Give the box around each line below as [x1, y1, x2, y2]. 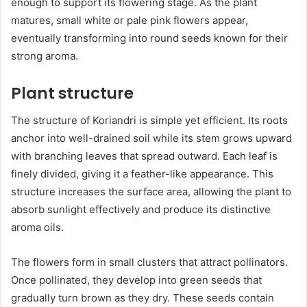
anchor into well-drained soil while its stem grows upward [11, 132, 292, 145]
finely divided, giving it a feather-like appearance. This [11, 167, 273, 181]
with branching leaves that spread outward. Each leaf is [11, 149, 278, 163]
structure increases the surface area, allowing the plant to [11, 185, 291, 199]
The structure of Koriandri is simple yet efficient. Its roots [11, 114, 288, 127]
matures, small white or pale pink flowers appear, [11, 13, 248, 27]
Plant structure [11, 82, 134, 104]
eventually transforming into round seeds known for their [11, 31, 288, 45]
